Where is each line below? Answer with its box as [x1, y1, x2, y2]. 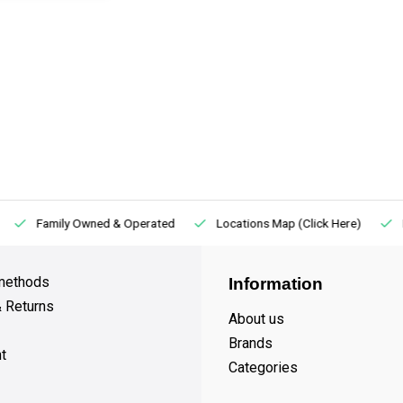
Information [228, 274, 323, 293]
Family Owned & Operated [33, 216, 172, 230]
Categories [228, 359, 298, 376]
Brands [228, 335, 273, 352]
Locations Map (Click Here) [213, 216, 358, 230]
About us [228, 310, 284, 327]
